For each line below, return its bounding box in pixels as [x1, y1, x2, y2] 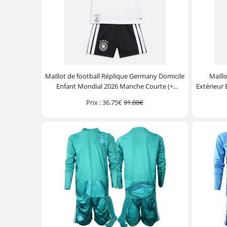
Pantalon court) [91, 92, 139, 101]
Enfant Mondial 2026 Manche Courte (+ [56, 82, 174, 91]
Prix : [86, 98, 101, 107]
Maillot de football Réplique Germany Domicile [45, 71, 185, 81]
